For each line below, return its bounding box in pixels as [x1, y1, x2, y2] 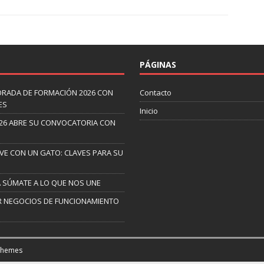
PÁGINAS [139, 58, 176, 70]
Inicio [139, 105, 158, 116]
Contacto [139, 87, 171, 98]
